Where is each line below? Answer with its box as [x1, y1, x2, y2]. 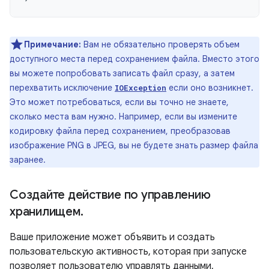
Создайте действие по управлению [10, 187, 211, 202]
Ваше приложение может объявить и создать [10, 231, 215, 243]
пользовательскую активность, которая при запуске [10, 246, 247, 258]
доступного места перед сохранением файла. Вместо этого [10, 53, 259, 64]
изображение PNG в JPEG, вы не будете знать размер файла [10, 140, 258, 151]
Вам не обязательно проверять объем [83, 39, 240, 50]
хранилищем [10, 204, 80, 219]
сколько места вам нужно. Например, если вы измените [10, 111, 237, 122]
